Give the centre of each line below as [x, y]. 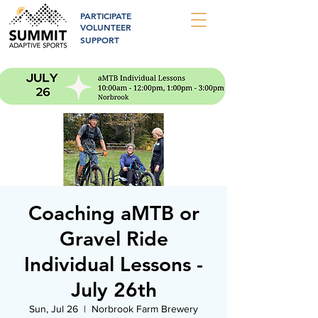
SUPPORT [100, 40]
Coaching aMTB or [114, 213]
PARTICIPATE [106, 16]
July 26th [114, 290]
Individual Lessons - [114, 264]
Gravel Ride [114, 238]
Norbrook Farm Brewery [145, 309]
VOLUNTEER [106, 27]
